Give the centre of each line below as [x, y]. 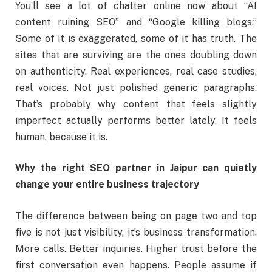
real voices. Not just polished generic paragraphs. [136, 87]
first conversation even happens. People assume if [136, 265]
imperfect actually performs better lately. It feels [136, 120]
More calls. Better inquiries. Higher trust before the [136, 248]
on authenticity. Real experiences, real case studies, [136, 71]
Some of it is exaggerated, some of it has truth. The [136, 38]
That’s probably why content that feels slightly [136, 104]
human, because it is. [61, 137]
